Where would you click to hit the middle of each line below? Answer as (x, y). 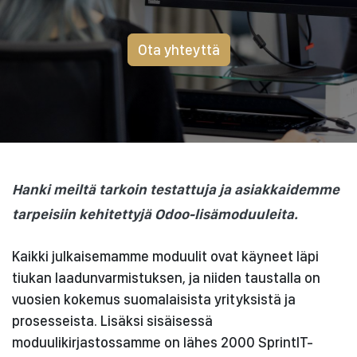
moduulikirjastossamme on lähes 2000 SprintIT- (163, 342)
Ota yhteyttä (178, 50)
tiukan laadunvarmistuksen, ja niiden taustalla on (166, 278)
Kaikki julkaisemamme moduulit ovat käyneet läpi (165, 256)
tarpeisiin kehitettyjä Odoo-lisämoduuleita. (155, 214)
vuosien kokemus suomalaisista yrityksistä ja (154, 299)
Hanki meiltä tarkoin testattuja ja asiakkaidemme (176, 189)
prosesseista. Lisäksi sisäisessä (112, 321)
